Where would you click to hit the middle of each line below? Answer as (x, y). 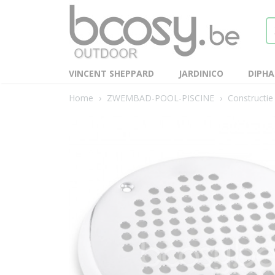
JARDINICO (201, 73)
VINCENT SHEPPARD (111, 73)
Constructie (250, 98)
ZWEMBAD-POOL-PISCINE (161, 98)
